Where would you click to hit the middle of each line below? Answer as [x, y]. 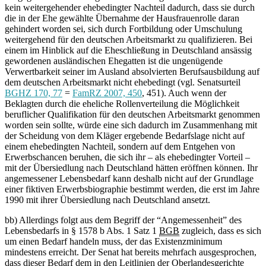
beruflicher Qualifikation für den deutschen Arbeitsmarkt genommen [132, 115]
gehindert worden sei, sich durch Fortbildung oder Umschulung [123, 29]
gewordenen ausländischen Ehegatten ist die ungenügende [114, 61]
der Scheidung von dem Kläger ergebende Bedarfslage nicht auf [125, 136]
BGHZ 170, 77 [34, 93]
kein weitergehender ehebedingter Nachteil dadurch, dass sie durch [130, 8]
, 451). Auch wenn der [184, 93]
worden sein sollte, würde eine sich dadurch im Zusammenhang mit [131, 125]
